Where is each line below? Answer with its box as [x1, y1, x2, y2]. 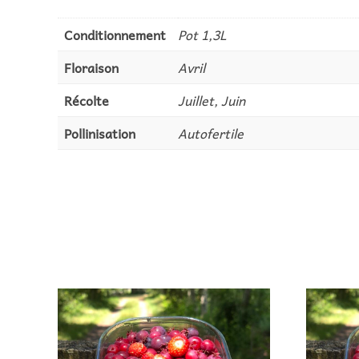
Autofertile [178, 123, 244, 144]
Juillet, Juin [178, 90, 245, 111]
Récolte [64, 90, 109, 111]
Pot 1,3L [178, 24, 226, 46]
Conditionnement [64, 24, 166, 46]
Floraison [64, 57, 119, 79]
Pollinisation [64, 123, 135, 144]
